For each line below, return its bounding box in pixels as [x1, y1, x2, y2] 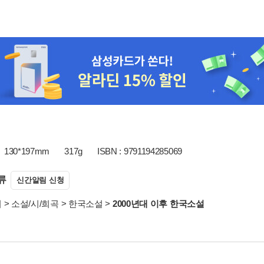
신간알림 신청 [16, 176, 64, 184]
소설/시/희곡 [11, 199, 59, 209]
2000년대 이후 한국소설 [112, 199, 204, 209]
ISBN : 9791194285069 [97, 146, 182, 156]
